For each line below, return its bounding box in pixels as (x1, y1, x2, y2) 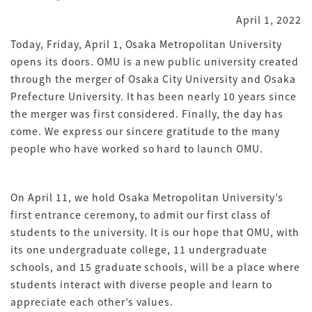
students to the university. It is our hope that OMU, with (10, 225, 299, 239)
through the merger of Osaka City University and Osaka (10, 72, 296, 86)
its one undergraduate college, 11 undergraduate (10, 242, 268, 256)
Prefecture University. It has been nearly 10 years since (10, 89, 297, 103)
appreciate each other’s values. (10, 295, 174, 309)
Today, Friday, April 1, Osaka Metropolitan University (10, 37, 282, 51)
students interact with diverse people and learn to (10, 277, 273, 291)
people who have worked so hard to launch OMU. (10, 141, 264, 155)
